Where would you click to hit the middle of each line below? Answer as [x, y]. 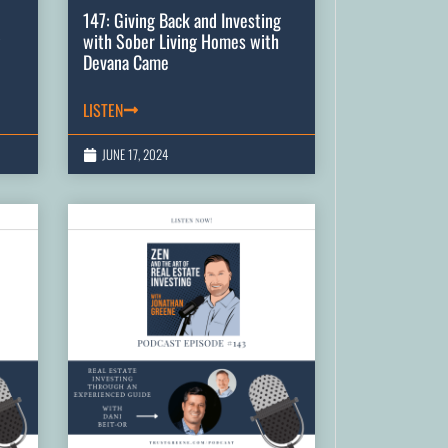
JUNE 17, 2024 [135, 154]
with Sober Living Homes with [181, 41]
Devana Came [126, 62]
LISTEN [103, 110]
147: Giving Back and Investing [182, 20]
